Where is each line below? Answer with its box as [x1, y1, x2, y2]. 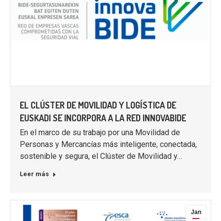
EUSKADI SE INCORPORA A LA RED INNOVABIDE [20, 112, 186, 124]
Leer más [20, 170, 49, 178]
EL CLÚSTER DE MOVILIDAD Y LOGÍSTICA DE [20, 100, 176, 111]
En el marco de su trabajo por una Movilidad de [20, 128, 180, 138]
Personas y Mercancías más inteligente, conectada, [20, 140, 197, 149]
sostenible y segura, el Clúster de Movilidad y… [20, 151, 182, 161]
